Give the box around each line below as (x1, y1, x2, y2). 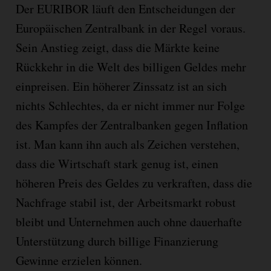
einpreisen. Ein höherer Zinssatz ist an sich (15, 77, 227, 94)
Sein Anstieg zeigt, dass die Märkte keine (15, 39, 220, 56)
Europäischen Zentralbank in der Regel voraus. (15, 19, 246, 36)
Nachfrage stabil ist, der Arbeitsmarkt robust (15, 194, 236, 211)
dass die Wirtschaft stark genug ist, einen (15, 155, 218, 172)
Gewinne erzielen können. (15, 252, 142, 269)
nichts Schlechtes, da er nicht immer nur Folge (15, 97, 245, 114)
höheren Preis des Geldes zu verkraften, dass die (15, 174, 252, 191)
